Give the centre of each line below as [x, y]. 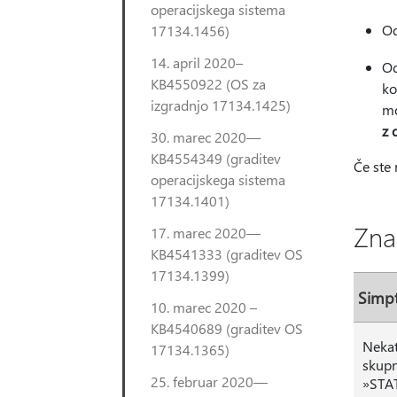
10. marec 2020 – [204, 307]
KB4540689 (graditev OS [227, 328]
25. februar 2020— [209, 381]
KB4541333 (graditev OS [227, 254]
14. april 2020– [197, 62]
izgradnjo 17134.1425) [221, 105]
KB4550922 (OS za [208, 84]
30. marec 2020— [206, 137]
